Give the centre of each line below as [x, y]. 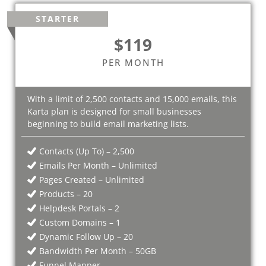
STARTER [58, 18]
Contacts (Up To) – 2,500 [87, 151]
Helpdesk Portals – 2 [79, 208]
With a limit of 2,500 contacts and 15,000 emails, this [132, 99]
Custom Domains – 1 [80, 222]
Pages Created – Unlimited [92, 179]
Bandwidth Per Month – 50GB [98, 251]
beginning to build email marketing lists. [108, 123]
